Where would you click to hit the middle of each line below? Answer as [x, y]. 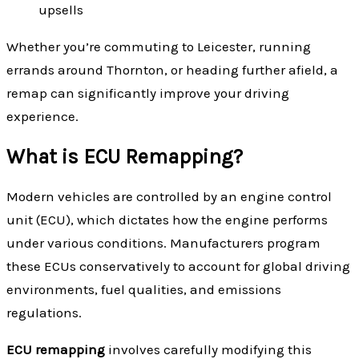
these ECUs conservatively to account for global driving [178, 266]
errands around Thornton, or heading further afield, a [172, 69]
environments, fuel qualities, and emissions [144, 290]
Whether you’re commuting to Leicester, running [159, 46]
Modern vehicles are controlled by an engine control [169, 197]
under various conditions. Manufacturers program [163, 243]
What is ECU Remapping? [125, 157]
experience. [42, 116]
